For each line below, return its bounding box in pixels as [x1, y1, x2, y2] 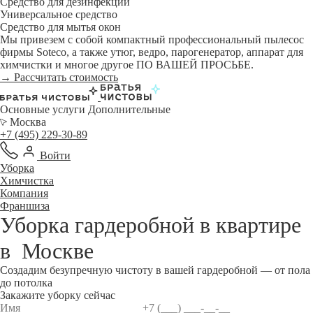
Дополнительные [88, 103, 170, 115]
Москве [22, 238, 94, 263]
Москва [7, 116, 46, 128]
